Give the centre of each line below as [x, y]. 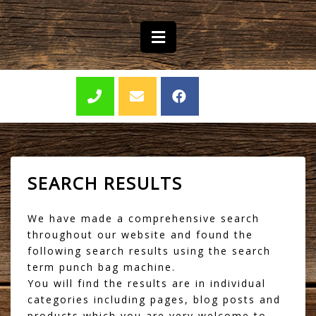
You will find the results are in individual [147, 283]
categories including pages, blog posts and [154, 299]
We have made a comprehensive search [144, 218]
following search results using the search [149, 250]
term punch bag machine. [102, 267]
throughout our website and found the [140, 234]
